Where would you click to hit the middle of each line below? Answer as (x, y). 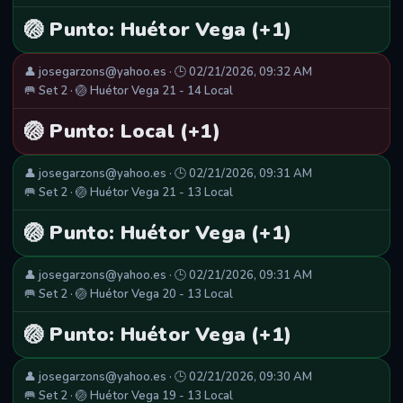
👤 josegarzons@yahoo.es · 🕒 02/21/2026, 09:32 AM (168, 72)
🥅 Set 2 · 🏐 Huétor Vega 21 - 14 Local (129, 91)
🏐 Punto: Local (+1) (122, 132)
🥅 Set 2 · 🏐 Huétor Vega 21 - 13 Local (129, 193)
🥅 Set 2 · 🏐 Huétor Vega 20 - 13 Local (129, 295)
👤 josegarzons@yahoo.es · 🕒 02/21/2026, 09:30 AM (168, 377)
